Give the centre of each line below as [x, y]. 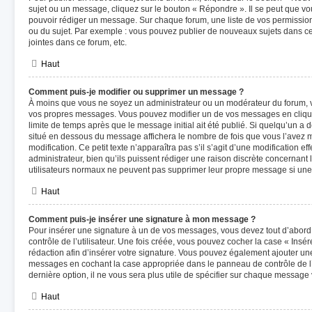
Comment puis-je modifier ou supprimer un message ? [136, 92]
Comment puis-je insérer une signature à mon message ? [142, 219]
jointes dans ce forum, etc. [78, 42]
